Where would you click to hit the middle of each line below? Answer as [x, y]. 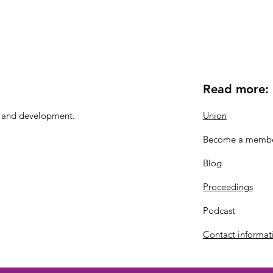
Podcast [219, 210]
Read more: [236, 89]
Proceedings [228, 186]
